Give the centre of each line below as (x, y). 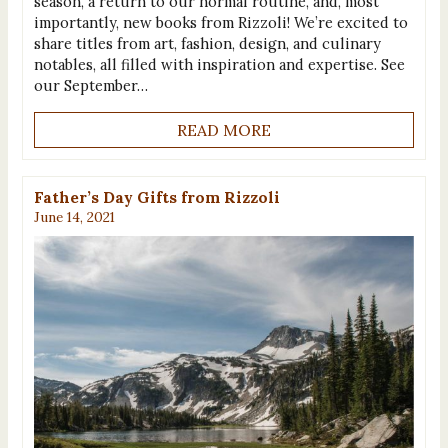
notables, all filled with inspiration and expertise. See (219, 65)
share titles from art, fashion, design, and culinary (207, 44)
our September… (90, 86)
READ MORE (224, 129)
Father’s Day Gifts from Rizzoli (156, 197)
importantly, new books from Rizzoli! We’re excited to (220, 23)
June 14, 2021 (74, 217)
